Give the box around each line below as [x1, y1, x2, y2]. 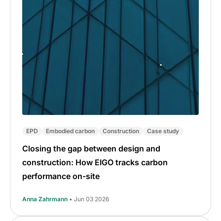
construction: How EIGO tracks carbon [22, 157, 168, 167]
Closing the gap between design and [22, 143, 160, 153]
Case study [147, 127, 179, 135]
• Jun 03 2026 [69, 195, 109, 203]
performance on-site [22, 171, 100, 181]
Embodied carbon [46, 127, 95, 135]
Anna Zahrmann [22, 195, 68, 203]
